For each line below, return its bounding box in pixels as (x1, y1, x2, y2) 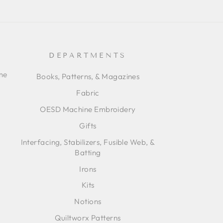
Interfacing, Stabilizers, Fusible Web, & (20, 137, 155, 147)
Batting (75, 147, 101, 157)
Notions (74, 197, 102, 207)
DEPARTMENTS (49, 51, 127, 60)
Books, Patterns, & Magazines (36, 72, 140, 82)
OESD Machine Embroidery (40, 105, 136, 114)
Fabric (76, 88, 100, 98)
